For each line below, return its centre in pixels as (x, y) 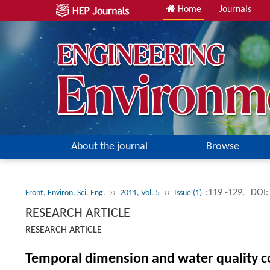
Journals (235, 10)
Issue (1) (189, 193)
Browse (222, 147)
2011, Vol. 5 (140, 193)
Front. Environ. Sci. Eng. (65, 193)
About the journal (109, 147)
